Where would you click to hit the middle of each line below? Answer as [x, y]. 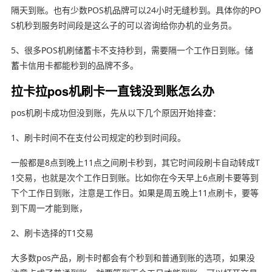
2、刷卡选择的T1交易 [52, 233]
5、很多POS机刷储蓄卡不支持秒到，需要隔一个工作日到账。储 [132, 50]
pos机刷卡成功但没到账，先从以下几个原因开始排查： [116, 112]
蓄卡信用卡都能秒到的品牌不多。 [74, 65]
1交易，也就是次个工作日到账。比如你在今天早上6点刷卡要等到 [134, 177]
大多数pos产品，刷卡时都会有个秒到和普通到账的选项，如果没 [133, 257]
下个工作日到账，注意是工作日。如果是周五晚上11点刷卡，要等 [134, 192]
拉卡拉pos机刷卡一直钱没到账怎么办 [112, 90]
